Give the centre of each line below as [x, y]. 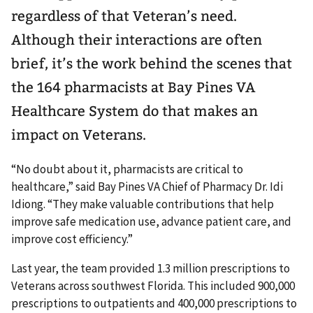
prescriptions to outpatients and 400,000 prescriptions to [154, 303]
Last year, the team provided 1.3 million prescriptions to [151, 268]
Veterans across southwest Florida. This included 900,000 [153, 285]
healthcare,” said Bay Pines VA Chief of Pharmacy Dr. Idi [147, 187]
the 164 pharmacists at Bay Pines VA [133, 87]
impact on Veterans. [79, 135]
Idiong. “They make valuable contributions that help [143, 204]
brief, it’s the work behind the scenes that [152, 64]
